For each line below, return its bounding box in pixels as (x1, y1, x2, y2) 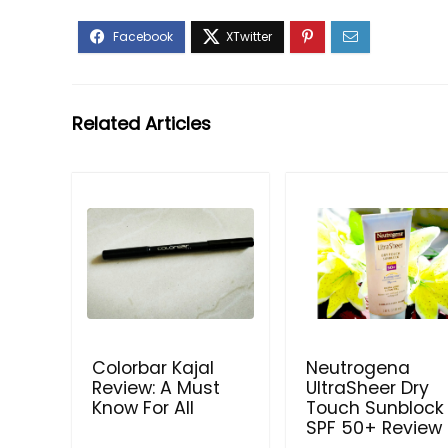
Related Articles (72, 111, 211, 137)
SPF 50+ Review (306, 416, 443, 441)
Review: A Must (92, 376, 221, 401)
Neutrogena (306, 356, 411, 381)
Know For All (92, 396, 195, 421)
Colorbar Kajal (92, 356, 215, 381)
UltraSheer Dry (306, 376, 430, 401)
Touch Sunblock (306, 396, 445, 421)
